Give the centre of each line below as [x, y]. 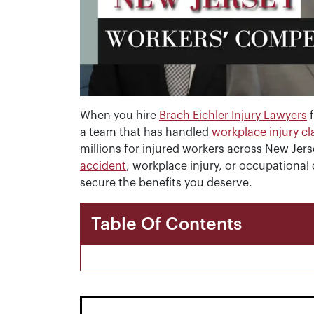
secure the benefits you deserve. [166, 183]
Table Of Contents [166, 224]
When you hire [120, 116]
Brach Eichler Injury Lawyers [233, 116]
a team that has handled [146, 132]
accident [103, 166]
